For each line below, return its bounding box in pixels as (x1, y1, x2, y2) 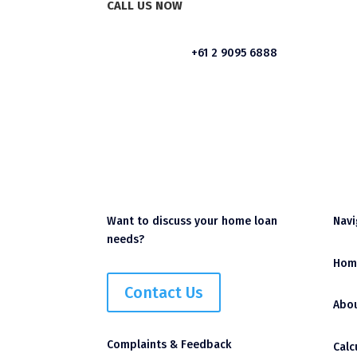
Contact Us (124, 282, 204, 302)
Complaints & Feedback (107, 338, 232, 352)
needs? (107, 233, 145, 247)
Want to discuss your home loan (107, 214, 278, 229)
